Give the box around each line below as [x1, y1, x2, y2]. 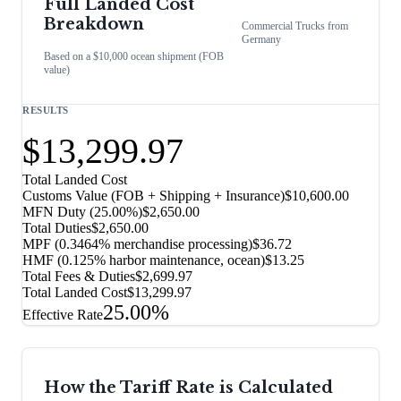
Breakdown [44, 14, 144, 35]
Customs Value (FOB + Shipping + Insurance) [22, 188, 285, 204]
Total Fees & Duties [22, 269, 135, 285]
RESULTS [22, 105, 69, 116]
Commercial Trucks [242, 20, 326, 33]
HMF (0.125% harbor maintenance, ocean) [22, 252, 265, 269]
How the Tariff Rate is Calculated [44, 378, 333, 398]
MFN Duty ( [22, 204, 94, 220]
